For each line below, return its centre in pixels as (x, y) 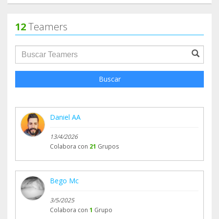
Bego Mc (64, 181)
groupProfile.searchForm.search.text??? (93, 51)
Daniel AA (65, 117)
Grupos (108, 147)
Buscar (109, 79)
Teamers (47, 27)
